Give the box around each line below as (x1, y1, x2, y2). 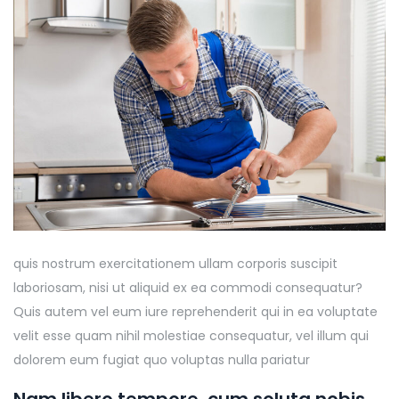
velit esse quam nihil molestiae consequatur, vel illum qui (13, 327, 369, 346)
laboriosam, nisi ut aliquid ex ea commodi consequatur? (13, 279, 362, 297)
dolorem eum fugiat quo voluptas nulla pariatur (13, 351, 310, 370)
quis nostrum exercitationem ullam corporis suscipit (13, 255, 338, 273)
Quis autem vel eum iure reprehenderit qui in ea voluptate (13, 303, 378, 322)
